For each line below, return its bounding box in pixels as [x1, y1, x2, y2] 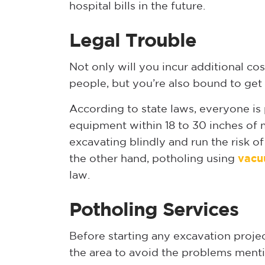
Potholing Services [69, 202, 238, 219]
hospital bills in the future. [69, 1, 205, 11]
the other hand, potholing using [69, 154, 238, 164]
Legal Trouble [69, 33, 196, 50]
